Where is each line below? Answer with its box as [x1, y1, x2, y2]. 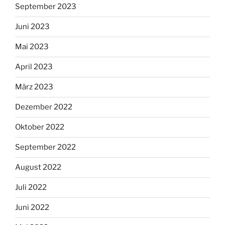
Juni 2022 [15, 203, 49, 212]
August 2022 [15, 163, 61, 172]
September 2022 [15, 143, 76, 152]
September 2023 [15, 2, 76, 12]
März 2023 [15, 82, 53, 92]
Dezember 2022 [15, 102, 72, 112]
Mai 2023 [15, 42, 49, 52]
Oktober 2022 [15, 123, 64, 132]
